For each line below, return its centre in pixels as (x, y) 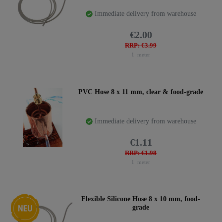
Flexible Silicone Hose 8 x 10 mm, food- (141, 199)
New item (26, 198)
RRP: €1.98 (141, 153)
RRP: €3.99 (141, 46)
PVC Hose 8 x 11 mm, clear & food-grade (141, 92)
